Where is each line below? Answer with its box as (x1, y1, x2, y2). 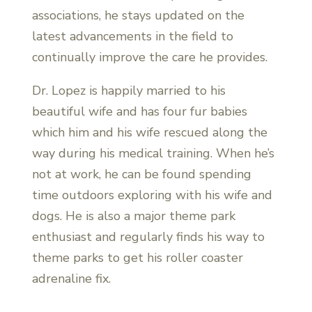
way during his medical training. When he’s (31, 144, 274, 162)
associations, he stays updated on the (31, 6, 244, 24)
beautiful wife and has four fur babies (31, 102, 247, 120)
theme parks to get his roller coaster (31, 249, 243, 266)
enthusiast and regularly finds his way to (31, 228, 265, 245)
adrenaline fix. (31, 270, 111, 287)
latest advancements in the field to (31, 27, 233, 45)
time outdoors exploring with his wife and (31, 186, 272, 203)
